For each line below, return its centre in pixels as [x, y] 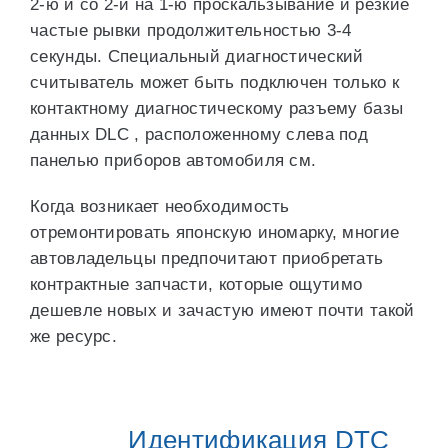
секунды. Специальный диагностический [197, 56]
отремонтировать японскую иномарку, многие [215, 232]
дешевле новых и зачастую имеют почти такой [222, 310]
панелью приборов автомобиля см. [173, 160]
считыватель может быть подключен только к [215, 82]
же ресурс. [74, 336]
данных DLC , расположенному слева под [199, 134]
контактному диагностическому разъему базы [217, 108]
